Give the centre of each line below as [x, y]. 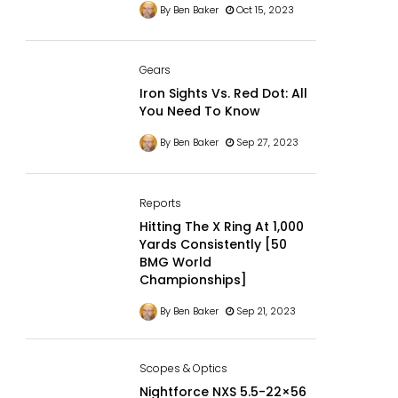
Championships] [193, 280]
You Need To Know [199, 111]
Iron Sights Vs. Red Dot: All [223, 94]
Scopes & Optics [183, 369]
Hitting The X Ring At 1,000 [221, 227]
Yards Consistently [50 [213, 245]
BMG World [175, 263]
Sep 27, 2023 [266, 143]
